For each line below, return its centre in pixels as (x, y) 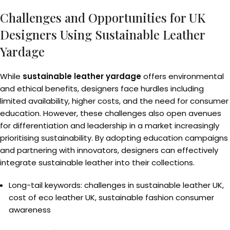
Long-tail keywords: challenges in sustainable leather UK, (116, 185)
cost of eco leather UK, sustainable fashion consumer (111, 197)
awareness (30, 210)
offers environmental (183, 76)
